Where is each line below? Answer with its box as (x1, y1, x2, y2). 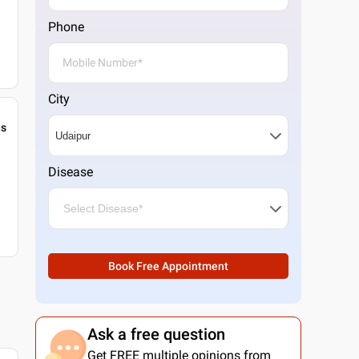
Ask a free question (87, 325, 225, 344)
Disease (48, 164, 94, 179)
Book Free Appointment (108, 260, 229, 272)
